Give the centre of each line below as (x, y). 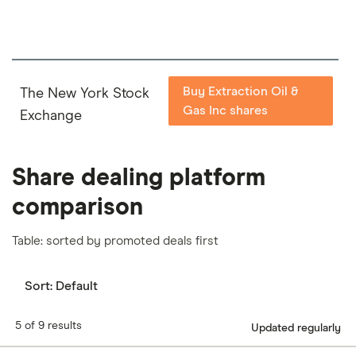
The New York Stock (85, 93)
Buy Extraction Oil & (241, 91)
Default (77, 286)
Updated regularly (296, 328)
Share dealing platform (139, 178)
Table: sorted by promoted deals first (115, 241)
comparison (77, 207)
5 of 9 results (48, 326)
